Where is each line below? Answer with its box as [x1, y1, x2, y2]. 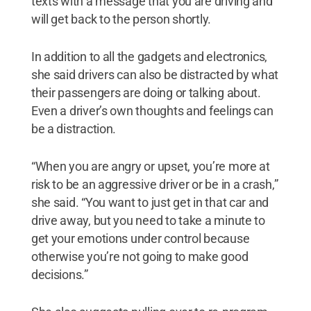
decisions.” [31, 267, 88, 282]
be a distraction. [31, 121, 117, 136]
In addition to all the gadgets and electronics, [31, 49, 268, 64]
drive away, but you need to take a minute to [31, 212, 265, 228]
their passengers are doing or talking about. [31, 85, 261, 100]
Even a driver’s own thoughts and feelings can [31, 103, 274, 118]
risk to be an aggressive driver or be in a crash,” [31, 176, 278, 192]
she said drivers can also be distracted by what [31, 67, 279, 82]
